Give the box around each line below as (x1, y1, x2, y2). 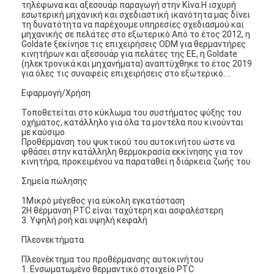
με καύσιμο (21, 127, 65, 137)
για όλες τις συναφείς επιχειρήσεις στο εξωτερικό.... (21, 68, 231, 78)
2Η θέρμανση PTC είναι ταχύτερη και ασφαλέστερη (21, 205, 224, 215)
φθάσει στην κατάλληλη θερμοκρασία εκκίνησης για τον (21, 146, 243, 157)
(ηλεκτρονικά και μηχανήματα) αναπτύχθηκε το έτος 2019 (21, 58, 253, 68)
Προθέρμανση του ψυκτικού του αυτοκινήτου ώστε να (21, 136, 235, 147)
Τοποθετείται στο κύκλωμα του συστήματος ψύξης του (21, 107, 242, 117)
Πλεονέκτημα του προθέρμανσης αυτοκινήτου (21, 254, 204, 264)
